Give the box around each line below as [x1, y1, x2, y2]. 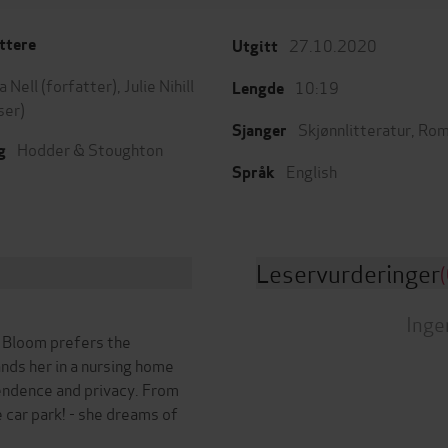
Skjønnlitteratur [298, 117, 411, 140]
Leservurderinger [256, 255, 440, 290]
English [286, 159, 337, 182]
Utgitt [232, 36, 278, 57]
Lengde [232, 78, 284, 99]
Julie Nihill [124, 73, 194, 96]
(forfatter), [38, 73, 124, 96]
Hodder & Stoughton [17, 137, 163, 160]
